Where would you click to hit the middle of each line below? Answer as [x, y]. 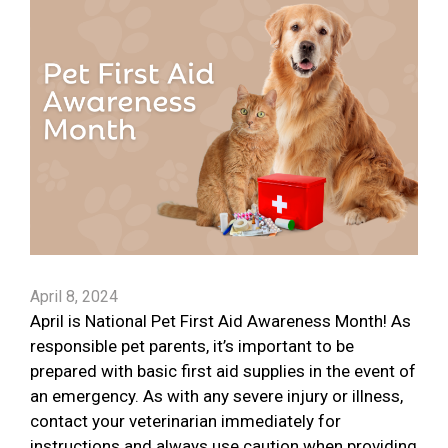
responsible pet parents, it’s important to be [192, 346]
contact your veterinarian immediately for [185, 421]
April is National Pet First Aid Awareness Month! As [220, 321]
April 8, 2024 [74, 297]
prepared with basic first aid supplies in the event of [223, 371]
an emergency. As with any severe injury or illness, [216, 396]
